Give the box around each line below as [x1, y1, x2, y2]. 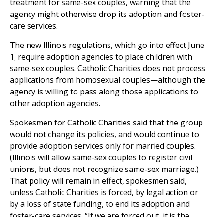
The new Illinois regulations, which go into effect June [10, 40, 204, 51]
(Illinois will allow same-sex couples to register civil [10, 152, 192, 163]
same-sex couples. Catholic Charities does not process [10, 63, 205, 74]
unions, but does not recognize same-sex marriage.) [10, 164, 199, 175]
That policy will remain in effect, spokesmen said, [10, 175, 186, 186]
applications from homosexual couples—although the [10, 75, 205, 86]
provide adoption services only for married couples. [10, 140, 196, 152]
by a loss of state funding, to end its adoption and [10, 199, 190, 210]
